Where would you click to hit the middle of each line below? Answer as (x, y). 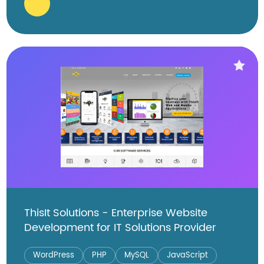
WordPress (53, 255)
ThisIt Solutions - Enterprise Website (115, 213)
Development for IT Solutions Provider (120, 227)
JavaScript (187, 255)
